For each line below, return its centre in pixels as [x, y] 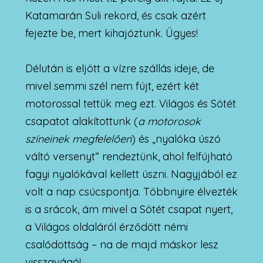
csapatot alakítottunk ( [81, 121]
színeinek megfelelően [78, 139]
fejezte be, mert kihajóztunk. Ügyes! [111, 33]
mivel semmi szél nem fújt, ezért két [112, 86]
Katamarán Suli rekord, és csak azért [115, 15]
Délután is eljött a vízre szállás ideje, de [119, 68]
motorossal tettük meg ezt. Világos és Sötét [130, 103]
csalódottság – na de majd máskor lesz [122, 244]
